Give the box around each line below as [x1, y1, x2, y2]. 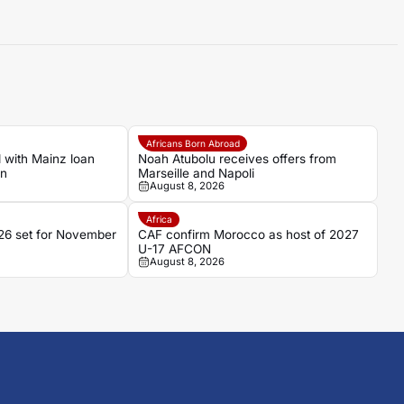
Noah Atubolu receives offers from [138, 151, 337, 166]
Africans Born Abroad [145, 138, 240, 150]
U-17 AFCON [138, 242, 212, 257]
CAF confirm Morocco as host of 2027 [138, 227, 360, 243]
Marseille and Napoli [138, 165, 255, 180]
